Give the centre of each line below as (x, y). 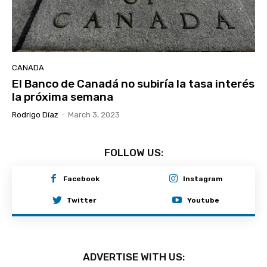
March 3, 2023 (94, 114)
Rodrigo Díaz (35, 114)
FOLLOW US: (133, 152)
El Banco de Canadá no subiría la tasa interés (133, 83)
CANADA (28, 67)
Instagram (203, 179)
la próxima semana (63, 97)
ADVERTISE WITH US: (133, 257)
